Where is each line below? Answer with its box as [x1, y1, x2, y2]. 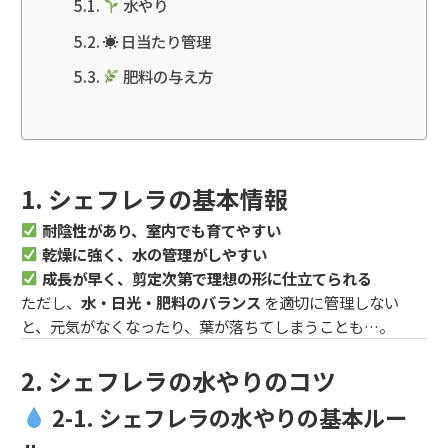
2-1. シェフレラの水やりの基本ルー [46, 400, 407, 433]
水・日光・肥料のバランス [81, 290, 261, 313]
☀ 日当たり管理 [102, 29, 211, 52]
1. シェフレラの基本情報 [21, 180, 288, 216]
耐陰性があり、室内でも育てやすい [41, 218, 281, 241]
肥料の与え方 [120, 64, 214, 87]
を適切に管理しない [261, 290, 399, 313]
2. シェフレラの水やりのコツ [21, 362, 336, 398]
